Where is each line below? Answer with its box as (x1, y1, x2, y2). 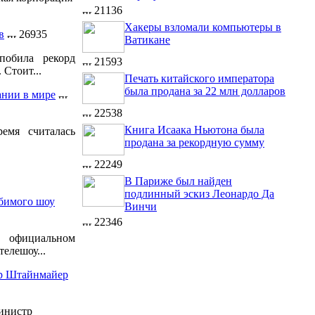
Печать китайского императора (124, 72, 274, 84)
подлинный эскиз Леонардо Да (124, 188, 274, 200)
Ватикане (124, 34, 170, 46)
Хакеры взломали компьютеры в (124, 21, 281, 33)
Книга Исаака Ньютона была (124, 124, 264, 136)
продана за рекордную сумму (124, 136, 264, 148)
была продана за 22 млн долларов (124, 85, 285, 97)
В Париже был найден (124, 175, 232, 187)
